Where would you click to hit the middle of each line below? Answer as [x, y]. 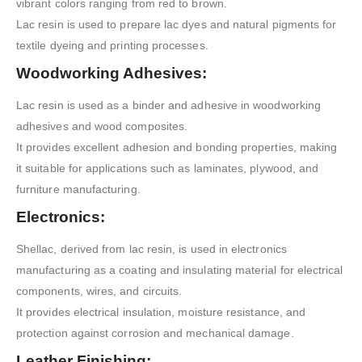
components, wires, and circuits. [99, 290]
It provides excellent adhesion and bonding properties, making [177, 147]
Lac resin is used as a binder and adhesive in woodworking [168, 105]
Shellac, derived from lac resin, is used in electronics [152, 248]
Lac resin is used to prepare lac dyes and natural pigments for [177, 24]
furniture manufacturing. [78, 189]
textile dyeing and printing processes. [112, 45]
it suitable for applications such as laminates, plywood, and [168, 168]
